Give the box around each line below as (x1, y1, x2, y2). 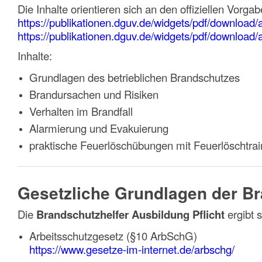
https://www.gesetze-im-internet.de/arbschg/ (29, 242, 235, 257)
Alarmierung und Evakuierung (29, 120, 168, 136)
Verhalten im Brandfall (29, 104, 133, 119)
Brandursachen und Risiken (29, 87, 158, 102)
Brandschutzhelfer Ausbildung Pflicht (36, 206, 225, 223)
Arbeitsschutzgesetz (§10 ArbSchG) (29, 228, 197, 244)
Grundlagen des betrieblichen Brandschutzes (29, 70, 240, 85)
